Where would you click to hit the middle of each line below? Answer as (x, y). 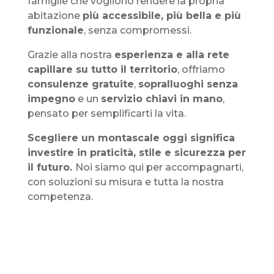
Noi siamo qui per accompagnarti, (159, 168)
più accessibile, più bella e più (161, 16)
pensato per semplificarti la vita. (106, 114)
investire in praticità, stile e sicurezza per (136, 153)
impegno (51, 99)
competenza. (60, 197)
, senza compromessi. (137, 31)
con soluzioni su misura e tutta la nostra (125, 182)
